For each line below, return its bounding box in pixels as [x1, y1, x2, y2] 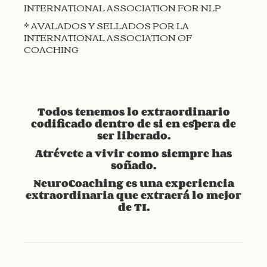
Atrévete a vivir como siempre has [35, 144, 232, 162]
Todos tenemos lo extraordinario [37, 103, 230, 120]
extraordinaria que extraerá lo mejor [26, 186, 241, 203]
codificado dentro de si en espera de [31, 114, 236, 132]
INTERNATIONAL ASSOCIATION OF [24, 28, 192, 45]
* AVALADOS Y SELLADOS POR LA [24, 16, 189, 33]
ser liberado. [97, 126, 170, 144]
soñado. [111, 156, 156, 173]
